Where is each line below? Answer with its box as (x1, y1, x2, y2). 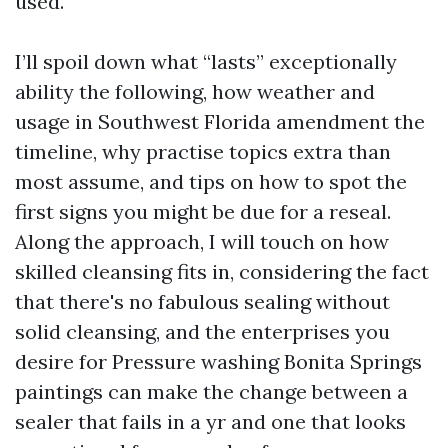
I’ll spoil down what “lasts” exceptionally (15, 49, 397, 74)
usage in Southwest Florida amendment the (15, 109, 425, 134)
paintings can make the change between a (15, 379, 408, 404)
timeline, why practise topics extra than (15, 139, 391, 164)
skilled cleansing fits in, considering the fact (15, 259, 429, 284)
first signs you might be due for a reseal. (15, 199, 391, 224)
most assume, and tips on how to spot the (15, 169, 407, 194)
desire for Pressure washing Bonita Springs (15, 349, 422, 374)
